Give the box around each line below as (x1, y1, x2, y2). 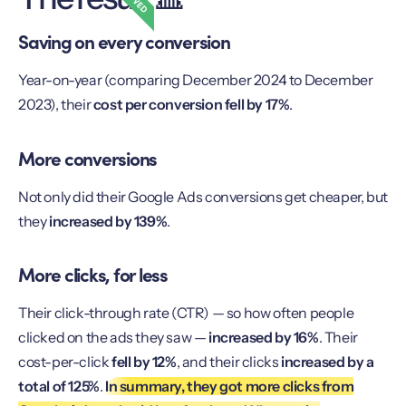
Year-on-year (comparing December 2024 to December (18, 71, 373, 90)
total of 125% (18, 377, 100, 396)
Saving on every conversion (18, 27, 230, 55)
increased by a (281, 353, 374, 372)
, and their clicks (176, 353, 282, 372)
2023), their (18, 95, 93, 114)
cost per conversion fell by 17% (92, 95, 290, 114)
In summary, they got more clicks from (105, 377, 354, 396)
